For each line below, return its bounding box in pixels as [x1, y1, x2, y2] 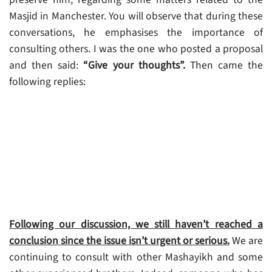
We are [229, 233, 263, 249]
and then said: [9, 58, 84, 73]
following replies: [9, 74, 86, 90]
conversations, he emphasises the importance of [9, 25, 263, 41]
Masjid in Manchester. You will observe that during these [9, 8, 263, 24]
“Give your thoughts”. [83, 58, 185, 73]
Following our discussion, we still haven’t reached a [9, 217, 263, 233]
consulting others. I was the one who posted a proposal [9, 41, 263, 57]
